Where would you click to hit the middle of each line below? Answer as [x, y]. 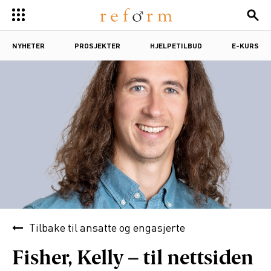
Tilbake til [54, 228]
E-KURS [245, 47]
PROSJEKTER [97, 47]
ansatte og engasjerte [132, 228]
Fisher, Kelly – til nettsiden [133, 259]
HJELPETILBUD [176, 47]
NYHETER [28, 47]
